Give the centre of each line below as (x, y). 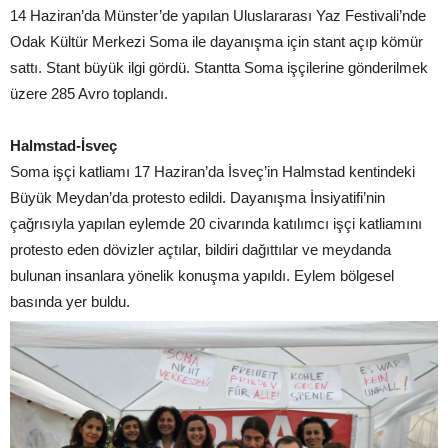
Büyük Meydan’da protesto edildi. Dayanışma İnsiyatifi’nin (197, 197)
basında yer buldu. (70, 301)
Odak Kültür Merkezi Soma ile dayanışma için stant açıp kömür (216, 41)
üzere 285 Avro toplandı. (89, 93)
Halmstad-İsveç (63, 145)
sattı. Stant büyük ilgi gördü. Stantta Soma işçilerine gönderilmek (219, 67)
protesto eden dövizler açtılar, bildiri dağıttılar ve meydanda (200, 249)
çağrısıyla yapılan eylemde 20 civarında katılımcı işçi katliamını (216, 223)
